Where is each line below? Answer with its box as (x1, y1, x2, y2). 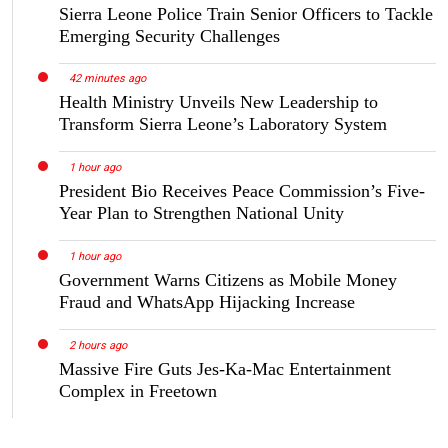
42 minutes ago (68, 72, 146, 86)
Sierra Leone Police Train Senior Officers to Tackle (59, 3, 433, 24)
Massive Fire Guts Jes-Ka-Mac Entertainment (59, 358, 391, 379)
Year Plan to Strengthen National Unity (59, 203, 344, 224)
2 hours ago (68, 338, 127, 352)
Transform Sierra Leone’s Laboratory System (59, 114, 387, 135)
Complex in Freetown (59, 380, 217, 401)
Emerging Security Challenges (59, 25, 280, 46)
